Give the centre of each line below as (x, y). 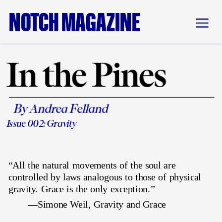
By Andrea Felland (61, 109)
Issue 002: (27, 123)
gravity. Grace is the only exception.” (83, 189)
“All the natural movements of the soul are (92, 166)
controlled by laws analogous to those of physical (105, 177)
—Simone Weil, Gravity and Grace (97, 204)
